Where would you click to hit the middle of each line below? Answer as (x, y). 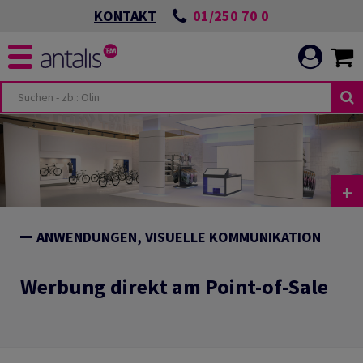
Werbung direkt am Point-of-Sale (174, 287)
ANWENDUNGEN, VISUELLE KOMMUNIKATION (179, 237)
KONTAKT (125, 16)
